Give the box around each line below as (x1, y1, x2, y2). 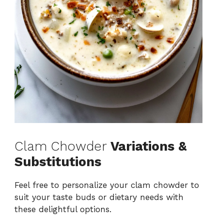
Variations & (110, 139, 186, 155)
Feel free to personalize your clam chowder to (15, 180, 199, 190)
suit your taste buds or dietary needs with (15, 192, 184, 202)
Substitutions (15, 154, 101, 170)
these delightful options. (15, 204, 111, 215)
